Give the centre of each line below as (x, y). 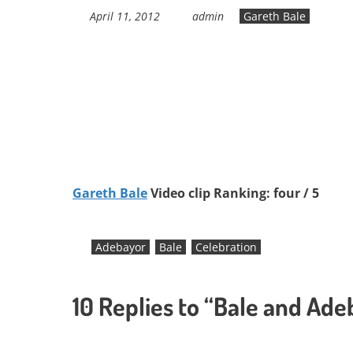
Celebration (226, 247)
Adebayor (121, 247)
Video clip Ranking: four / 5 (233, 193)
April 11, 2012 (124, 16)
